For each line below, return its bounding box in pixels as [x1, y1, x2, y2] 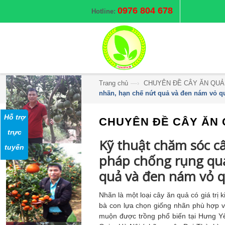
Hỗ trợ [4, 113, 25, 122]
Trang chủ [99, 79, 128, 87]
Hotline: [91, 8, 116, 15]
